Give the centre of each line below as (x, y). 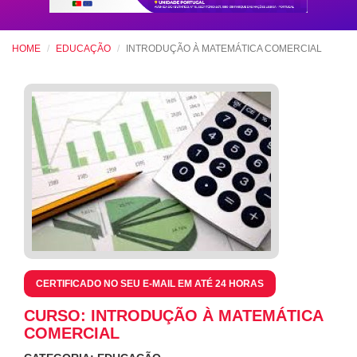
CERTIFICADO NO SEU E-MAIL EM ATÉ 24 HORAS (150, 284)
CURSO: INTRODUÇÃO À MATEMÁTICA (173, 316)
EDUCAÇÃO (83, 49)
